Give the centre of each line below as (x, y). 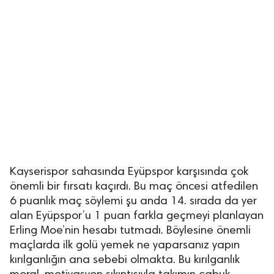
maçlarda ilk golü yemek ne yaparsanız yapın (125, 246)
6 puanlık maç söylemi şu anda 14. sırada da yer (133, 202)
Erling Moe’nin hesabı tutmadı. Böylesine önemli (130, 231)
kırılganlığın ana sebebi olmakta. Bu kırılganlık (125, 260)
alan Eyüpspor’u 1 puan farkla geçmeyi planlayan (137, 216)
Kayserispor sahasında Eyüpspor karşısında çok (129, 172)
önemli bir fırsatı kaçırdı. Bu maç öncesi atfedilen (134, 187)
